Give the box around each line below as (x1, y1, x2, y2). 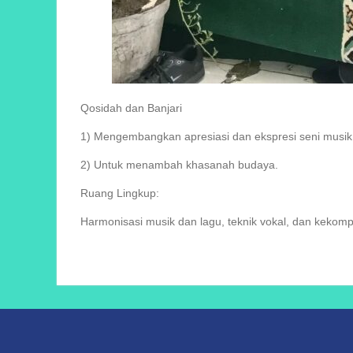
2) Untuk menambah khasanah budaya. (80, 158, 281, 171)
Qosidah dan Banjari (80, 102, 185, 114)
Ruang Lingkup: (80, 187, 162, 199)
